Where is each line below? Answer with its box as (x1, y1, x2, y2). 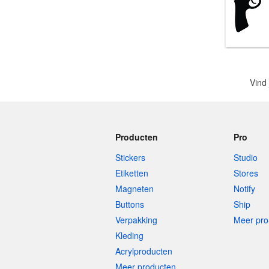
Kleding (115, 229, 144, 241)
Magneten (115, 183, 154, 195)
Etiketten (115, 167, 148, 179)
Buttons (115, 198, 144, 210)
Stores (233, 167, 258, 179)
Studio (233, 151, 258, 163)
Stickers (115, 151, 145, 163)
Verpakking (115, 214, 157, 226)
